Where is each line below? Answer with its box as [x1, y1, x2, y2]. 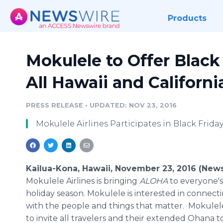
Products [167, 13, 207, 23]
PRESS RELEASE [26, 102, 83, 109]
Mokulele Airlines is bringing [26, 176, 139, 186]
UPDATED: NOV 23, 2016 [90, 102, 177, 109]
